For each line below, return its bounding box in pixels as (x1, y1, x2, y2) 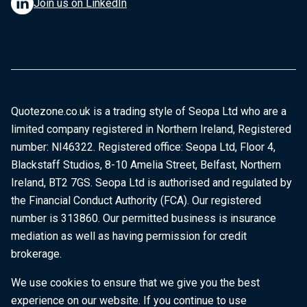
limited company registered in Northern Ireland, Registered (11, 123, 291, 136)
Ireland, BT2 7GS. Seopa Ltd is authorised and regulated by (11, 176, 292, 189)
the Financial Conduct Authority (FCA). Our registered (11, 194, 261, 207)
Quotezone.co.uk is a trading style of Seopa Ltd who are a (11, 105, 286, 118)
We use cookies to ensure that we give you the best (11, 276, 260, 289)
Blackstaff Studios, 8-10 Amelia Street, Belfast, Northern (11, 158, 281, 171)
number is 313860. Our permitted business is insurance (11, 212, 276, 225)
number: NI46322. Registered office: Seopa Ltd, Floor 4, (11, 140, 275, 153)
